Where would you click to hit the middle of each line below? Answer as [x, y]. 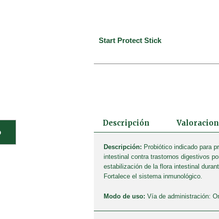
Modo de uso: [124, 196]
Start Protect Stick [130, 40]
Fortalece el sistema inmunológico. [153, 176]
